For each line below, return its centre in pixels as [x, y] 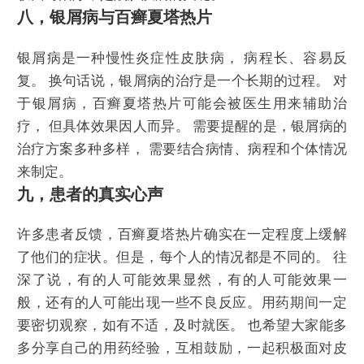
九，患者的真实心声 [90, 194]
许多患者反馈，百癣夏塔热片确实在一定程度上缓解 [182, 234]
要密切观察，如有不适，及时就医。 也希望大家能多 [182, 325]
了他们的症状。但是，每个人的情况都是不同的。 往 [182, 257]
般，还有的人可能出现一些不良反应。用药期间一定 [182, 302]
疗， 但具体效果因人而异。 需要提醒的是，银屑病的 [182, 126]
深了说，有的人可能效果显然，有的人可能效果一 [182, 279]
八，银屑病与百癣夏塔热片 [115, 17]
